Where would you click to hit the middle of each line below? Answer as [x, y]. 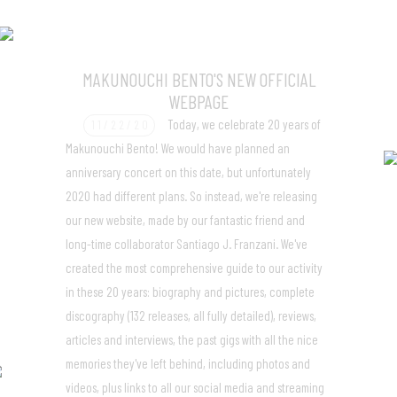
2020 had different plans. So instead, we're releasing [191, 196]
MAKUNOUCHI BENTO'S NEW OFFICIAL [198, 80]
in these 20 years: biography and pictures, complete [190, 292]
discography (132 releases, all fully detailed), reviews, [191, 316]
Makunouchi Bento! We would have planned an [178, 148]
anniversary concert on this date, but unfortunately [188, 172]
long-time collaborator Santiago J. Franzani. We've [187, 244]
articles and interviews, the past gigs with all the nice [192, 340]
